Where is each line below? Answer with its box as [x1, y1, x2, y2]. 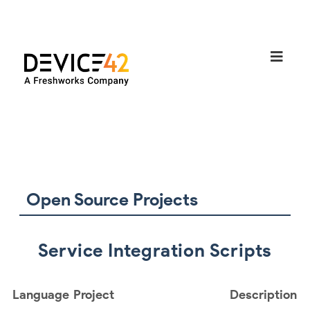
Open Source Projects [26, 188, 198, 210]
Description [230, 286, 297, 302]
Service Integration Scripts [37, 239, 273, 262]
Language [12, 286, 69, 302]
